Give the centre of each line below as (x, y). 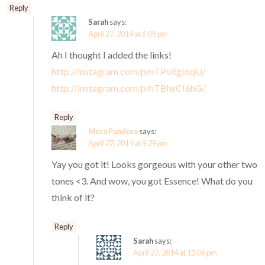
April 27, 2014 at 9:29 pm (128, 143)
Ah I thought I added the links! (112, 55)
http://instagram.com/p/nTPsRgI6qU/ (129, 72)
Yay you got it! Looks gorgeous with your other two (155, 164)
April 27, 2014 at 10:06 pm (175, 253)
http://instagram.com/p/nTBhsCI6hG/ (129, 88)
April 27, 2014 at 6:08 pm (128, 34)
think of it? (73, 198)
